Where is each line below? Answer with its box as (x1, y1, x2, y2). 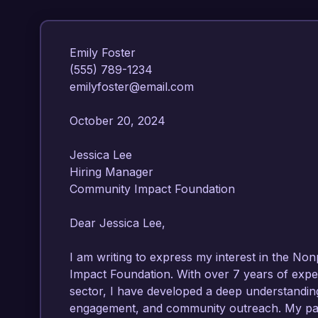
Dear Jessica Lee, (70, 216, 165, 230)
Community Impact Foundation (70, 182, 242, 196)
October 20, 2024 (70, 114, 172, 128)
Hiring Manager (70, 165, 160, 179)
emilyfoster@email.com (70, 79, 201, 94)
